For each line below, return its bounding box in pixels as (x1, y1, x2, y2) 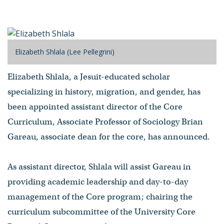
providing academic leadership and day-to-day (7, 176, 188, 187)
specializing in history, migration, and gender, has (7, 86, 200, 97)
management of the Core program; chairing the (7, 191, 192, 202)
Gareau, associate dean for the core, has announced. (7, 131, 210, 142)
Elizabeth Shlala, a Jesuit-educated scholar (7, 71, 170, 82)
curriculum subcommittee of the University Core (7, 206, 195, 217)
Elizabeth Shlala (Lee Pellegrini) (15, 46, 114, 56)
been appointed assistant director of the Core (7, 101, 182, 112)
